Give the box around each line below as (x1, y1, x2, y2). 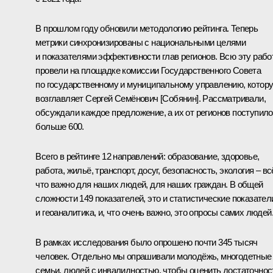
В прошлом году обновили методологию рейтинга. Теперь (35, 23, 258, 34)
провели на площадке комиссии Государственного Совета (35, 65, 261, 76)
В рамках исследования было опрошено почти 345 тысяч (35, 236, 258, 247)
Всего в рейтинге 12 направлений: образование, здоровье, (35, 151, 260, 161)
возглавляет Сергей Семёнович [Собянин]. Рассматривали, (35, 93, 266, 104)
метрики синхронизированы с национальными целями (35, 37, 246, 48)
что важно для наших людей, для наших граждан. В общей (35, 179, 263, 190)
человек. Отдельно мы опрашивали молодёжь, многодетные (35, 250, 272, 261)
